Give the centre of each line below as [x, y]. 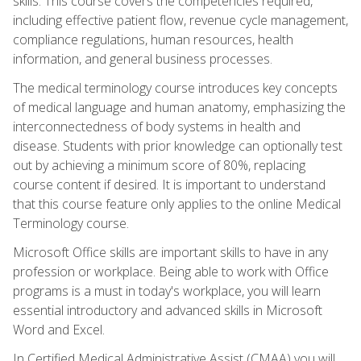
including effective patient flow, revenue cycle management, [180, 20]
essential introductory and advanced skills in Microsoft [168, 310]
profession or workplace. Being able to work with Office [171, 271]
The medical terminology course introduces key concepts [175, 87]
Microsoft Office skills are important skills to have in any [170, 252]
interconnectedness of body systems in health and [157, 126]
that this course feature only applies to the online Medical [177, 203]
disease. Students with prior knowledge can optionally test [178, 145]
